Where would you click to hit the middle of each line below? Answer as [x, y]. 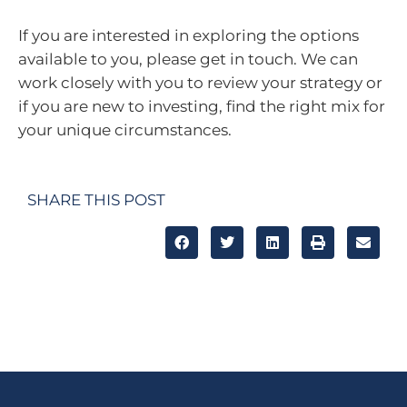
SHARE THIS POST [96, 199]
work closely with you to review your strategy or [200, 83]
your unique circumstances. [125, 130]
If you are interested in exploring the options [189, 36]
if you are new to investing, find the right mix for [202, 107]
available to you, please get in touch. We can [188, 60]
